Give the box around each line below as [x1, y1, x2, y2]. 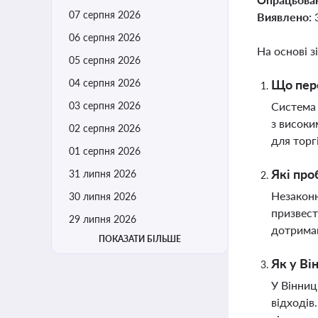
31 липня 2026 [69, 168, 136, 180]
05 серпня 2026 [69, 54, 141, 66]
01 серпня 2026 [69, 145, 141, 157]
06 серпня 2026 [69, 31, 141, 43]
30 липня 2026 [69, 190, 136, 202]
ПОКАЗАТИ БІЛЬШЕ [99, 234, 181, 244]
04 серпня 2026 [69, 77, 141, 89]
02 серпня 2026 [69, 122, 141, 134]
